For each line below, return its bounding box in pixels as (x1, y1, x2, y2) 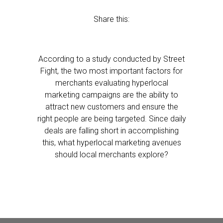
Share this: (94, 14, 129, 24)
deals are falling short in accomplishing (44, 126, 179, 135)
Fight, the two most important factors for (40, 66, 183, 76)
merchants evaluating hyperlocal (55, 78, 168, 88)
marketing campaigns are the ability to (45, 90, 178, 100)
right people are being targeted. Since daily (37, 114, 186, 123)
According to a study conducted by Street (38, 54, 185, 64)
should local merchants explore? (55, 150, 168, 159)
